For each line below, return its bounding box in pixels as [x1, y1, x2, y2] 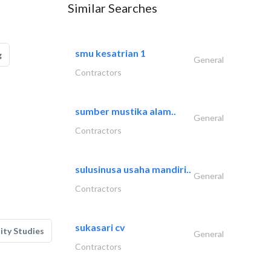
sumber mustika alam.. [75, 105, 176, 117]
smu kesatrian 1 [75, 47, 146, 59]
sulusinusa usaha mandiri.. [75, 163, 191, 175]
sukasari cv [75, 221, 125, 233]
